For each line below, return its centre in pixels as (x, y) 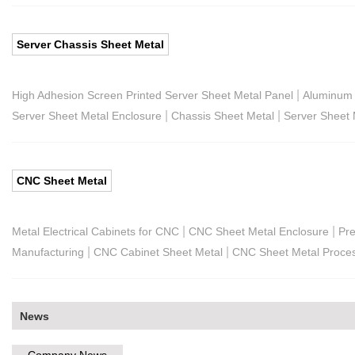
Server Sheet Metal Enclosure (87, 115)
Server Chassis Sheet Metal (90, 44)
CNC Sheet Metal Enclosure (259, 231)
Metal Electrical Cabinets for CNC (95, 231)
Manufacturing (48, 252)
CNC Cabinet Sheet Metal (158, 252)
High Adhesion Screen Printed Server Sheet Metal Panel (153, 95)
